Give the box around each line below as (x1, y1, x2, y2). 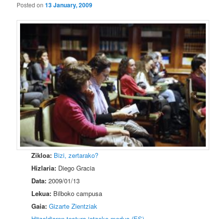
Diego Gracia (56, 163, 95, 173)
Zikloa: (31, 150, 52, 160)
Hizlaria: (31, 163, 57, 173)
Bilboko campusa (51, 188, 103, 198)
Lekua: (31, 188, 52, 198)
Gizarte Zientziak (49, 201, 98, 211)
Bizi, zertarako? (54, 150, 99, 160)
